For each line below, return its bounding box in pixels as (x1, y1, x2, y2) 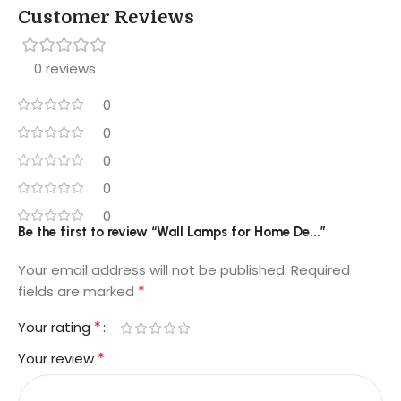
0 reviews (33, 59, 96, 79)
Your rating (18, 318, 94, 337)
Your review (18, 349, 98, 369)
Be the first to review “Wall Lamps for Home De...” (18, 224, 326, 241)
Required (291, 260, 350, 280)
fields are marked (18, 282, 138, 302)
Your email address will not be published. (18, 260, 287, 280)
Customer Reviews (18, 7, 194, 29)
